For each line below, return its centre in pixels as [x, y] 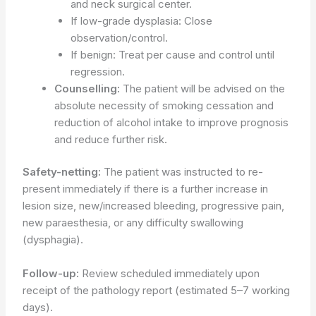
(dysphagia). [53, 240]
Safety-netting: [62, 172]
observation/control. [119, 37]
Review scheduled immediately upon [170, 274]
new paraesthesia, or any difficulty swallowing [133, 223]
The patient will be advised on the [203, 88]
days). [38, 308]
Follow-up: [51, 274]
